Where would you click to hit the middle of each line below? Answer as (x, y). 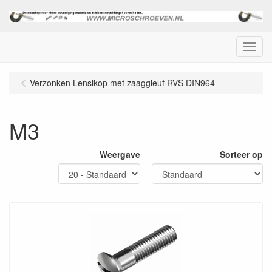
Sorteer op (241, 154)
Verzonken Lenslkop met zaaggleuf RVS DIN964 (122, 82)
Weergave (120, 154)
